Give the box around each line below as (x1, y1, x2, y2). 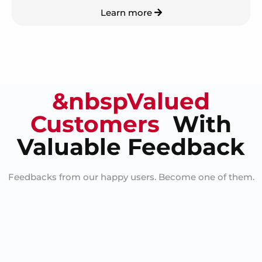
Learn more (100, 7, 154, 19)
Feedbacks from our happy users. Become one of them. (8, 171, 254, 183)
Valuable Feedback (17, 133, 245, 161)
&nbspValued (52, 87, 210, 116)
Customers (30, 110, 160, 139)
